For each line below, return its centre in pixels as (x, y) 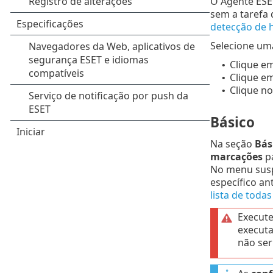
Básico (232, 122)
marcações (236, 157)
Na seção (232, 144)
